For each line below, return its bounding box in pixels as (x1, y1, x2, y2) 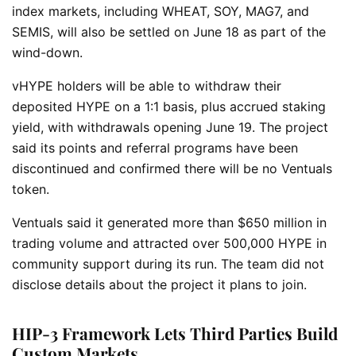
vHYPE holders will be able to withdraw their (12, 77, 281, 94)
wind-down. (12, 44, 83, 60)
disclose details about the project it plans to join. (12, 276, 307, 292)
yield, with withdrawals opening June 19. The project (12, 118, 328, 135)
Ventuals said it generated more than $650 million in (12, 214, 327, 230)
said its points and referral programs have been (12, 139, 298, 156)
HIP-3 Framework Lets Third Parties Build (12, 322, 338, 345)
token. (12, 180, 49, 197)
